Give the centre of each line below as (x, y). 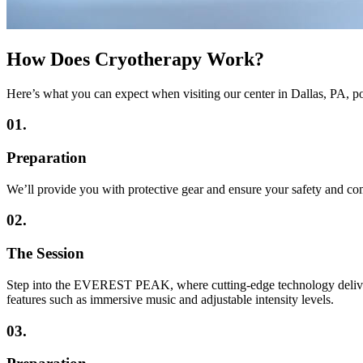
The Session (45, 254)
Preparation (47, 157)
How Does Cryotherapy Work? (135, 59)
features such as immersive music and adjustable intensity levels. (170, 299)
